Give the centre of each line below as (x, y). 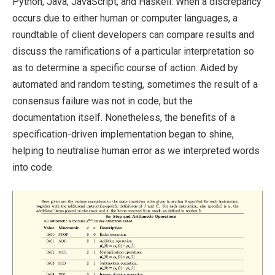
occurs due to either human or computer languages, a (125, 18)
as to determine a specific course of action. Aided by (125, 68)
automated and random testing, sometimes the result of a (135, 85)
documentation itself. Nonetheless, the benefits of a (124, 118)
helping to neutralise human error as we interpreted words (136, 151)
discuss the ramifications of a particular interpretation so (133, 52)
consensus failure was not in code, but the (103, 101)
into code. (33, 168)
